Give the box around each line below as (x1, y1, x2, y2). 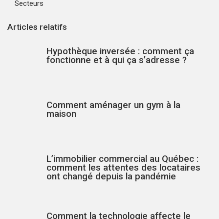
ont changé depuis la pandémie (46, 171, 176, 182)
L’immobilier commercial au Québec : (46, 153, 198, 165)
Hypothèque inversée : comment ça (46, 46, 194, 57)
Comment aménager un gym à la (46, 100, 180, 111)
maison (46, 109, 76, 120)
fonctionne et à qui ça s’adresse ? (46, 55, 187, 66)
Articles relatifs (7, 22, 67, 32)
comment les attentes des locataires (46, 162, 200, 174)
